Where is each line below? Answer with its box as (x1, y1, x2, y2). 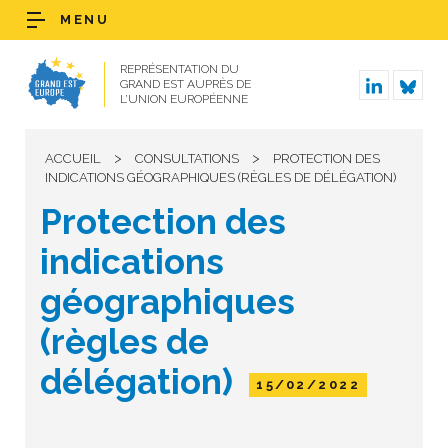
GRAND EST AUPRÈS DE (120, 77, 251, 91)
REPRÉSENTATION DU (120, 62, 239, 76)
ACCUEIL (45, 151, 101, 166)
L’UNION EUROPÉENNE (120, 92, 248, 106)
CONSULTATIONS (135, 151, 239, 166)
